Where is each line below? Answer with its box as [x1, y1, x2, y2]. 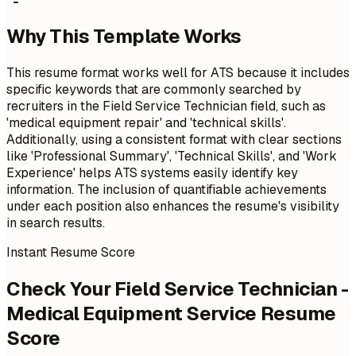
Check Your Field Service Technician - [6, 276, 349, 301]
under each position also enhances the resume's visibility [6, 197, 339, 215]
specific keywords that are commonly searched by [6, 80, 301, 98]
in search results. [6, 214, 105, 231]
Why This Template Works [6, 23, 242, 48]
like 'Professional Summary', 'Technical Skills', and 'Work [6, 147, 337, 164]
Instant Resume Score [6, 243, 135, 261]
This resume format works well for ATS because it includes [6, 64, 350, 81]
